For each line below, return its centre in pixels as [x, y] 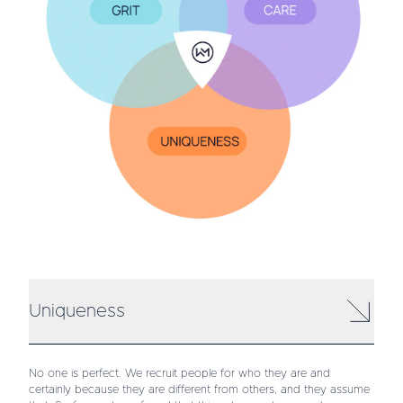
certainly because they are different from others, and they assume [199, 390]
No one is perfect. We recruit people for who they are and [179, 374]
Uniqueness [77, 312]
